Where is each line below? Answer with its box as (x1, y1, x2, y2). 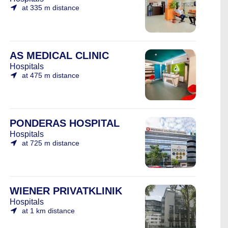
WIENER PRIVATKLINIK (10, 185, 122, 196)
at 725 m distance (22, 139, 79, 147)
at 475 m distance (22, 71, 79, 79)
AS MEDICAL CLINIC (10, 50, 109, 61)
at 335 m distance (22, 4, 79, 12)
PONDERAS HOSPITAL (10, 118, 120, 129)
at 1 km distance (22, 207, 75, 215)
